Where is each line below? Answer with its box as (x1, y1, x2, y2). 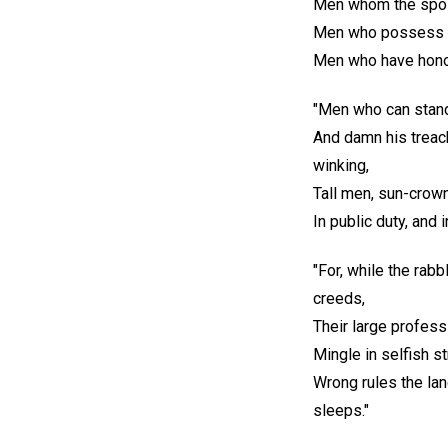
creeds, (313, 288, 365, 308)
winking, (313, 155, 369, 175)
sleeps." (313, 400, 369, 420)
